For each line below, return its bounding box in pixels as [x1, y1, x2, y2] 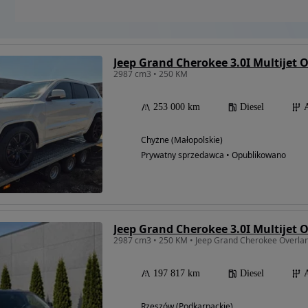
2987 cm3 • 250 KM [113, 67, 188, 80]
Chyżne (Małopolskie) [141, 133, 223, 146]
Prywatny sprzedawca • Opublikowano [141, 148, 286, 161]
